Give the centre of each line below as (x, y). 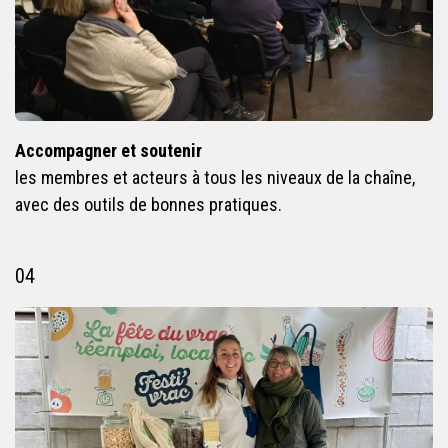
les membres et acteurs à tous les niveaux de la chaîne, (215, 177)
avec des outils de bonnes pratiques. (149, 204)
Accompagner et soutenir (108, 150)
